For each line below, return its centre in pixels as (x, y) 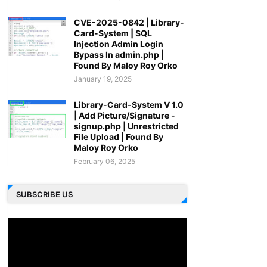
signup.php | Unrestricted (126, 126)
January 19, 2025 (103, 79)
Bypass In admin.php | (119, 55)
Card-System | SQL (113, 33)
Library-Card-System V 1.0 (128, 105)
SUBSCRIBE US (44, 194)
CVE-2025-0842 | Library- (129, 22)
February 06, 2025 (104, 161)
